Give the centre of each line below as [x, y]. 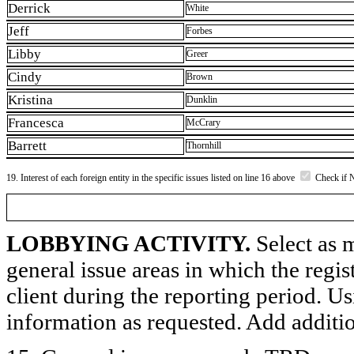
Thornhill [204, 146]
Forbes [200, 31]
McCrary [203, 123]
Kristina [30, 100]
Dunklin [202, 100]
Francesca [36, 123]
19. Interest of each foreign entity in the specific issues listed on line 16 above [152, 177]
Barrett [27, 146]
